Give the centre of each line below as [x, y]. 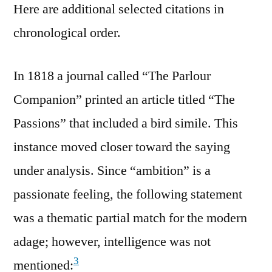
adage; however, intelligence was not [112, 241]
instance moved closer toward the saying [122, 147]
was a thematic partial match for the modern [130, 218]
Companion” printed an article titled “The [124, 99]
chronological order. [67, 32]
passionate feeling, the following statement [128, 194]
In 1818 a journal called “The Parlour [112, 76]
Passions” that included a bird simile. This [126, 123]
